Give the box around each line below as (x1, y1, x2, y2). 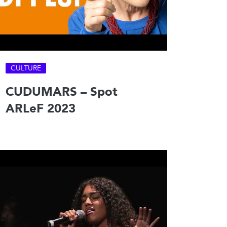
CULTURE (11, 63, 42, 73)
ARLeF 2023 (6, 100, 76, 118)
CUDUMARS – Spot (6, 84, 118, 101)
